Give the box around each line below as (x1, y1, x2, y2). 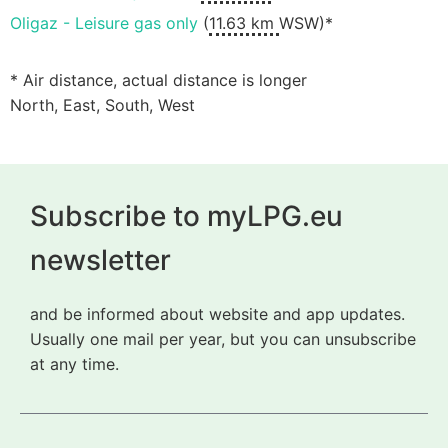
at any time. (30, 353, 119, 374)
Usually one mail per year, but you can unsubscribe (30, 328, 416, 349)
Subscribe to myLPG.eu (30, 198, 343, 233)
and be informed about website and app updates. (30, 303, 405, 324)
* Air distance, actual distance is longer (10, 70, 307, 91)
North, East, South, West (10, 95, 195, 116)
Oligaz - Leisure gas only (10, 13, 198, 34)
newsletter (30, 242, 171, 277)
